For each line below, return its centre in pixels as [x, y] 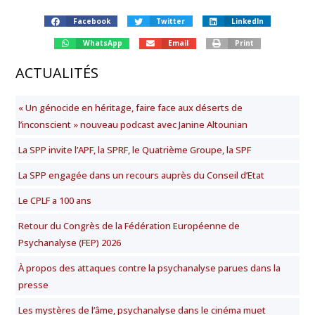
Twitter [171, 21]
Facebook [91, 21]
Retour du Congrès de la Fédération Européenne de [129, 226]
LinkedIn [247, 21]
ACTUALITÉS [57, 73]
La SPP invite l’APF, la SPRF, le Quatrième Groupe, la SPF [135, 150]
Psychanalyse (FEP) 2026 [70, 243]
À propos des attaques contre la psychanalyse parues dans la [149, 268]
